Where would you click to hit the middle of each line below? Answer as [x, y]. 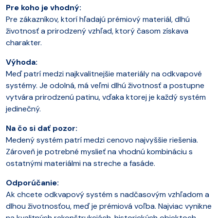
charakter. [24, 42]
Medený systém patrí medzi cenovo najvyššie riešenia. [102, 140]
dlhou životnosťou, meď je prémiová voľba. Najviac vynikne [109, 206]
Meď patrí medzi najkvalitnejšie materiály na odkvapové [104, 73]
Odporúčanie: [32, 182]
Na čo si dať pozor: [42, 128]
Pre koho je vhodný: [44, 7]
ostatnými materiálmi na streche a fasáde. [81, 163]
